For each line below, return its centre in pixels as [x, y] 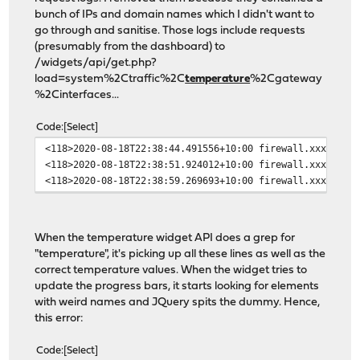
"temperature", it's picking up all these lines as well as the [180, 254]
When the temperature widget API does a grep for [165, 238]
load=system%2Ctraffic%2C [110, 79]
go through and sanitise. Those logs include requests [170, 31]
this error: [59, 318]
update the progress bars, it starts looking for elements [177, 286]
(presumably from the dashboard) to [130, 47]
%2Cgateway [286, 79]
